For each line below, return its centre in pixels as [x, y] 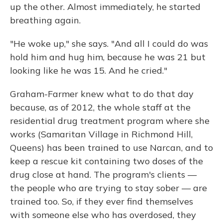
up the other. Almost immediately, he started [105, 7]
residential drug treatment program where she [110, 121]
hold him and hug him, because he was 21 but [108, 57]
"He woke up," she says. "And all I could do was [109, 44]
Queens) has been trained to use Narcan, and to [111, 148]
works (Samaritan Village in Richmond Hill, [101, 134]
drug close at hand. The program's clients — [103, 174]
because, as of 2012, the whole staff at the [100, 107]
